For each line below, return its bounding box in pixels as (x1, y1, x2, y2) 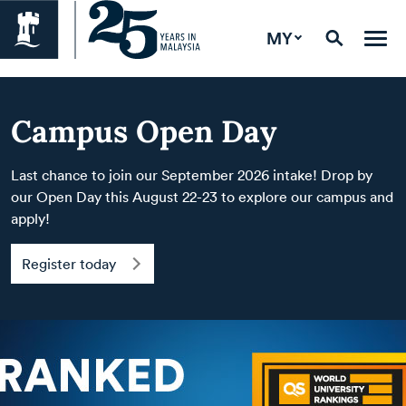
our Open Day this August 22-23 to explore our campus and (11, 188, 393, 206)
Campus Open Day (11, 111, 277, 150)
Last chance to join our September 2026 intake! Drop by (11, 166, 372, 184)
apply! (11, 209, 50, 227)
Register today (22, 255, 116, 273)
